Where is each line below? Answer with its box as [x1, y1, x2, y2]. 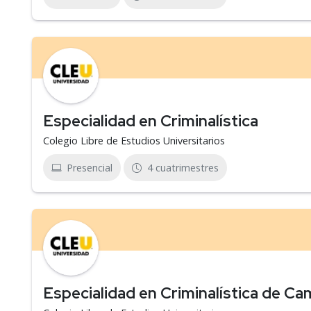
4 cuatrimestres [147, 161, 219, 174]
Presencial [67, 161, 112, 174]
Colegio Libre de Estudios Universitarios [43, 134, 225, 147]
